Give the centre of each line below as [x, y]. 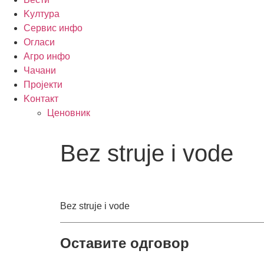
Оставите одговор [125, 243]
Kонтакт [41, 99]
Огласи [39, 42]
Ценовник [69, 113]
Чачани [40, 70]
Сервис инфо [53, 28]
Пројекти [43, 85]
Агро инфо [47, 56]
